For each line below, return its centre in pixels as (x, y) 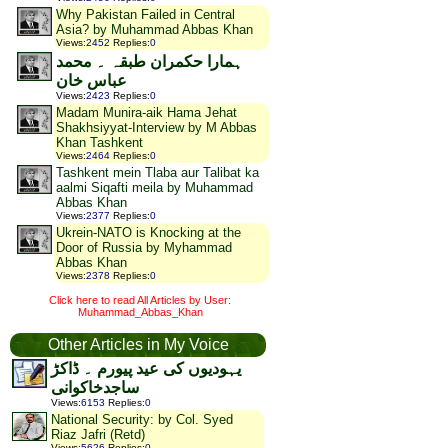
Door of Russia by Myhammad (144, 247)
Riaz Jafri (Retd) (98, 435)
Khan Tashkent (99, 142)
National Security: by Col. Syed (142, 420)
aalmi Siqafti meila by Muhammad (154, 187)
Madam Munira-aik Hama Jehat (146, 112)
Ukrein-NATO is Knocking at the (148, 232)
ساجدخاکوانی (95, 388)
